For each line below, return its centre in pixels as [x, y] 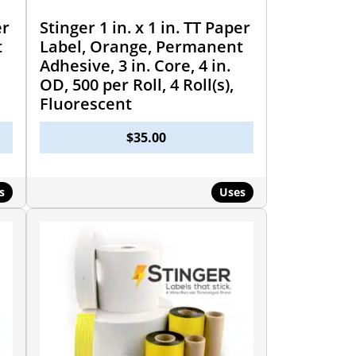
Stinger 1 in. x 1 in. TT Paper [145, 27]
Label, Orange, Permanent [141, 46]
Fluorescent [85, 103]
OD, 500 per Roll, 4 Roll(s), [136, 84]
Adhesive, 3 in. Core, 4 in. [135, 65]
